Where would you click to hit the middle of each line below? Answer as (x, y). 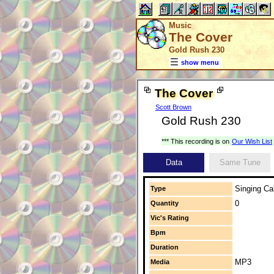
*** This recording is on (196, 141)
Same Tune (240, 162)
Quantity (165, 203)
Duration (165, 247)
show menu (200, 63)
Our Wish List (252, 141)
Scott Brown (173, 107)
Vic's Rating (170, 217)
